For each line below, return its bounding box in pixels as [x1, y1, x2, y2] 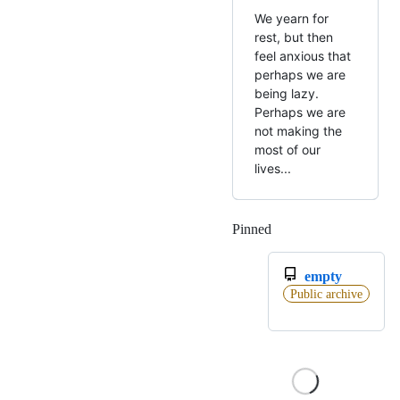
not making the [254, 123, 342, 139]
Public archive [289, 287, 362, 301]
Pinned [232, 221, 271, 237]
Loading [271, 221, 319, 237]
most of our [254, 142, 321, 158]
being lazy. [254, 86, 319, 102]
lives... [254, 161, 291, 177]
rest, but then [254, 29, 333, 46]
